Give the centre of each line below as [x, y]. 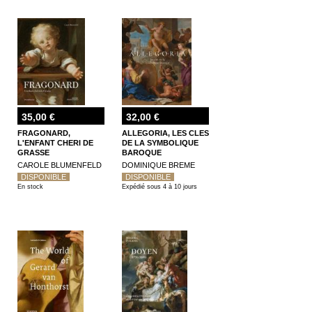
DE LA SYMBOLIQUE [160, 142]
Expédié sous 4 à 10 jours [159, 186]
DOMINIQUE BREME [158, 165]
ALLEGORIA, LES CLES [165, 133]
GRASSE [33, 152]
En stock [30, 186]
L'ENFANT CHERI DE [55, 142]
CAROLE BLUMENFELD [60, 165]
